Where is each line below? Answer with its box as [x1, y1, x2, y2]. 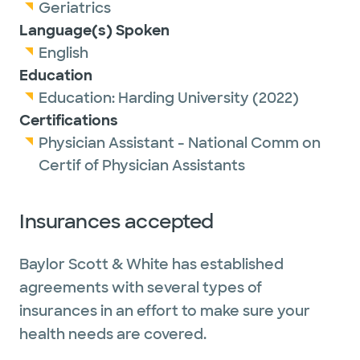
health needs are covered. [19, 325, 207, 344]
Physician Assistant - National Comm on [39, 133, 321, 153]
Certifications [19, 111, 118, 130]
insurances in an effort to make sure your [19, 301, 310, 321]
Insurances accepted [19, 209, 214, 234]
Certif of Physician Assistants [39, 156, 245, 175]
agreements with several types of [19, 278, 262, 297]
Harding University [118, 88, 249, 108]
